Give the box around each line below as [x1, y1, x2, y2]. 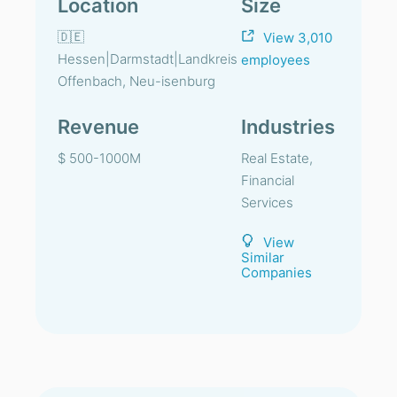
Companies [241, 264, 312, 281]
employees [241, 51, 310, 68]
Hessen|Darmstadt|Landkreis [58, 51, 237, 67]
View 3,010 [263, 29, 332, 47]
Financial [241, 172, 294, 189]
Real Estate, [241, 150, 313, 167]
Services [241, 194, 293, 211]
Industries [241, 115, 335, 138]
